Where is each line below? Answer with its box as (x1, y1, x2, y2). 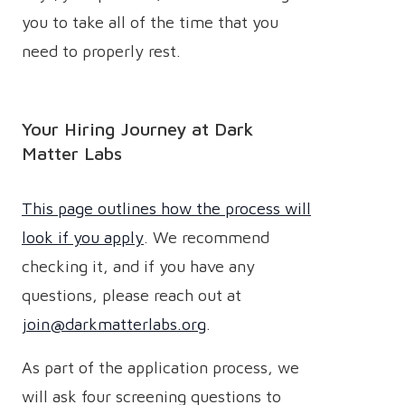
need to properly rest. (22, 42, 181, 61)
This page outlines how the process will (22, 199, 311, 218)
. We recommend (144, 228, 269, 247)
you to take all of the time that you (22, 13, 278, 32)
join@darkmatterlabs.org (22, 315, 206, 334)
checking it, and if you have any (22, 257, 255, 276)
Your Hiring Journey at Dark (22, 118, 253, 139)
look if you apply (22, 228, 144, 247)
